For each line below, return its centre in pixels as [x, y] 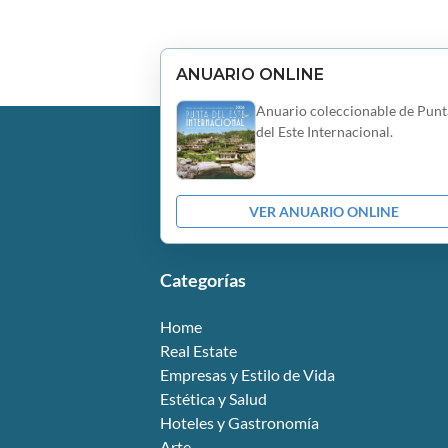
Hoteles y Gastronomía [239, 423]
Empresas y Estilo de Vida [247, 375]
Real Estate [198, 351]
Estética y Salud [213, 399]
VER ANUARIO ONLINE [323, 212]
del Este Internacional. [324, 132]
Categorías [203, 280]
